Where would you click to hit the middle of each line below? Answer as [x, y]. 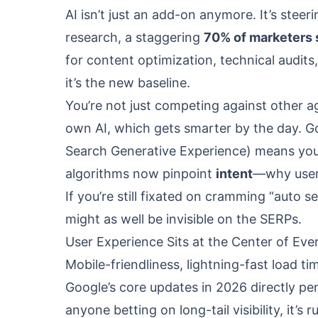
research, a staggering [135, 37]
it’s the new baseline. [128, 83]
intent [234, 174]
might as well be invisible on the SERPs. [183, 219]
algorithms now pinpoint [141, 174]
